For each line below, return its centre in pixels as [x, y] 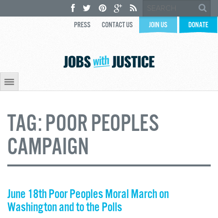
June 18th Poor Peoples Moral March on [88, 195]
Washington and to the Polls [65, 208]
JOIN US [158, 25]
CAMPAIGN [48, 148]
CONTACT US [117, 25]
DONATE [198, 25]
